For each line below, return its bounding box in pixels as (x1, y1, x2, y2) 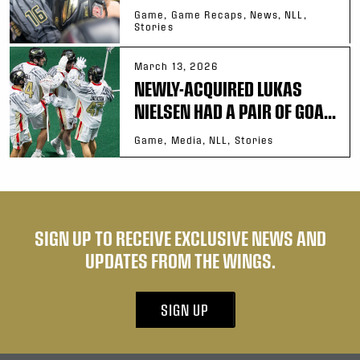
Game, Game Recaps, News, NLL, (134, 8, 307, 20)
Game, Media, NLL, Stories (134, 133, 274, 145)
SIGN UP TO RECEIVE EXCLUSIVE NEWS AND (34, 226, 326, 249)
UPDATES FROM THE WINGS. (84, 248, 276, 272)
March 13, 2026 (134, 59, 219, 72)
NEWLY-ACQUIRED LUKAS (134, 76, 302, 100)
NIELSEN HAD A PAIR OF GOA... (134, 99, 336, 122)
